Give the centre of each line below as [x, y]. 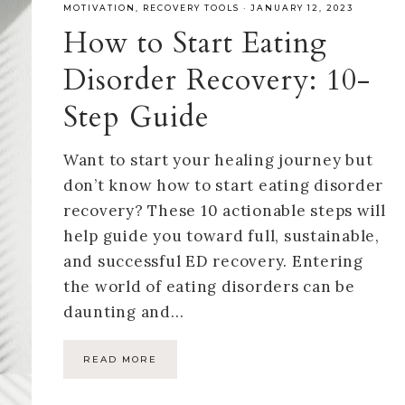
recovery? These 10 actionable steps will [224, 211]
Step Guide [136, 118]
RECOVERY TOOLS [191, 8]
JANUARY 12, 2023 [301, 8]
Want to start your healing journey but [218, 160]
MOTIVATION [99, 8]
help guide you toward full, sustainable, [221, 236]
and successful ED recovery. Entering [213, 261]
